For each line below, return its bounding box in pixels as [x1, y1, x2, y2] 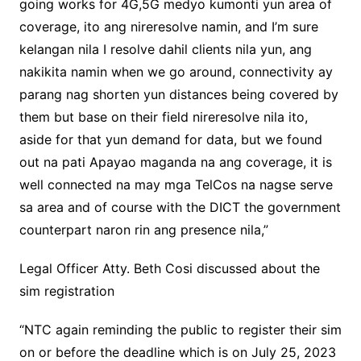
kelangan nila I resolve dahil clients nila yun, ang [19, 41, 312, 58]
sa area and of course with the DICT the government [19, 199, 341, 216]
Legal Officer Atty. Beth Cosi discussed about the [19, 260, 320, 277]
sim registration [19, 283, 114, 300]
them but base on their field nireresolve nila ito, [19, 109, 308, 126]
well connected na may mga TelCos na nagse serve [19, 176, 333, 193]
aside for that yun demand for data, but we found [19, 131, 322, 148]
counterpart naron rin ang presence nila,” [19, 222, 268, 239]
